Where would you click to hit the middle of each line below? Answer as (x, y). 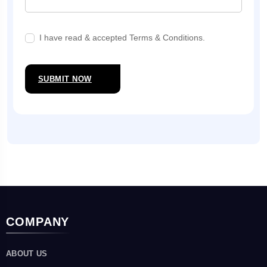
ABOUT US (27, 254)
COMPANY (38, 222)
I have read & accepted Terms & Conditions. (122, 38)
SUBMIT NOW (65, 79)
